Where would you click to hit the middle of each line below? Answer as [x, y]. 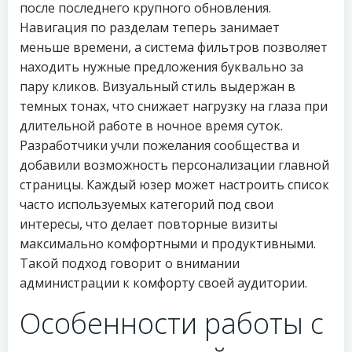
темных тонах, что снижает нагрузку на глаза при [174, 106]
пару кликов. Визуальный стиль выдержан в [158, 86]
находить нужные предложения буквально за [161, 67]
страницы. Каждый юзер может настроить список [174, 185]
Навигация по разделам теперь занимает [150, 27]
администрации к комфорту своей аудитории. [163, 283]
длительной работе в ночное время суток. [151, 126]
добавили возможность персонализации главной [174, 165]
